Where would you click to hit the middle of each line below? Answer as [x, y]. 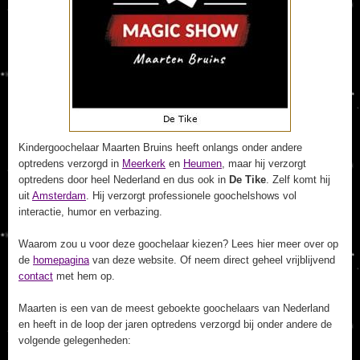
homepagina [61, 260]
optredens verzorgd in [70, 164]
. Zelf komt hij [298, 180]
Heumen [202, 164]
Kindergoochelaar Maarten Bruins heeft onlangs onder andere [160, 147]
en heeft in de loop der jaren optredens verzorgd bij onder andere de [175, 324]
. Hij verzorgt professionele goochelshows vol [191, 196]
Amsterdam [59, 196]
